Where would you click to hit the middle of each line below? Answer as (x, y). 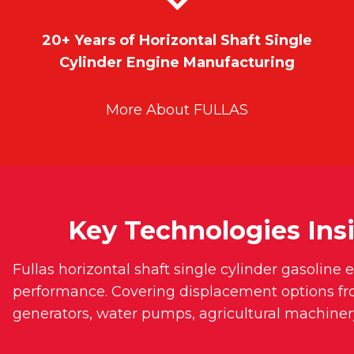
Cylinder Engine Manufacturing (177, 63)
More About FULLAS (177, 110)
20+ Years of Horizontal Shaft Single (177, 41)
